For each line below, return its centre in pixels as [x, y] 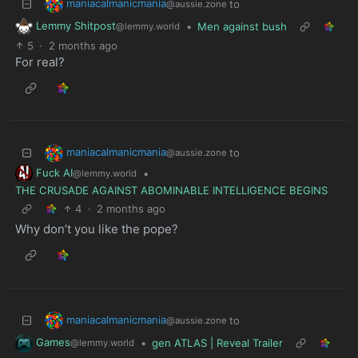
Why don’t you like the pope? [96, 229]
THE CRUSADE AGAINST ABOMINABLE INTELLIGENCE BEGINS [171, 190]
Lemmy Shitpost [76, 26]
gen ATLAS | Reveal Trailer [217, 343]
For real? [40, 62]
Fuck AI [54, 172]
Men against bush [242, 27]
